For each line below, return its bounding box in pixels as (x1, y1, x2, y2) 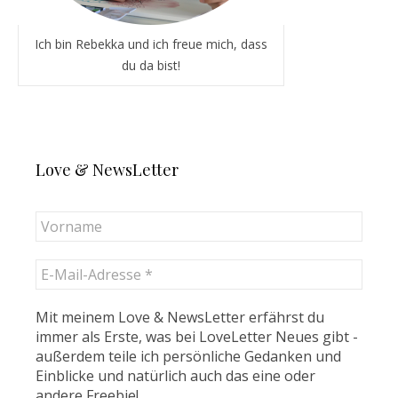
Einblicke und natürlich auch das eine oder (36, 365, 315, 386)
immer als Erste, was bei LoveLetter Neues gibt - (36, 326, 358, 346)
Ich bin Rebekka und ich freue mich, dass (35, 35, 267, 52)
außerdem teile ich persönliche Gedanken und (36, 346, 341, 366)
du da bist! (122, 56, 180, 74)
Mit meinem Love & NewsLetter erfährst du (36, 306, 324, 327)
